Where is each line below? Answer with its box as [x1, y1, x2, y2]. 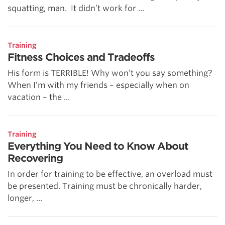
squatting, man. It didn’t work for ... [8, 3, 144, 13]
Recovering [8, 152, 63, 164]
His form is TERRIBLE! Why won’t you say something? [8, 68, 212, 78]
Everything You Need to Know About [8, 140, 188, 152]
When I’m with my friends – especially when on [8, 80, 189, 90]
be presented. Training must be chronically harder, [8, 181, 202, 191]
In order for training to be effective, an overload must [8, 169, 212, 179]
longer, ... [8, 193, 42, 203]
